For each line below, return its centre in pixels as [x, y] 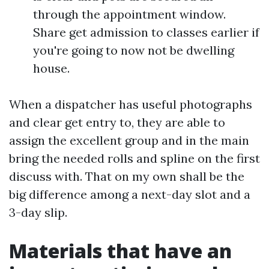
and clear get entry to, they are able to [117, 122]
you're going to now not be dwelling [134, 50]
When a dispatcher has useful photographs [131, 104]
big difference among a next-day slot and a [130, 194]
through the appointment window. [129, 14]
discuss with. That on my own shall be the [127, 176]
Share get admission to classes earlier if [146, 32]
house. [51, 68]
